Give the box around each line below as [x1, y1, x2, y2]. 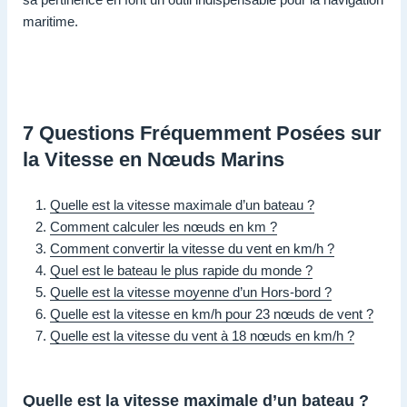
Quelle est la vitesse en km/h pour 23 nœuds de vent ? [50, 305, 373, 322]
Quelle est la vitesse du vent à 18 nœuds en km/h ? [50, 327, 354, 343]
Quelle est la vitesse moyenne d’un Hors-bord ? [50, 283, 332, 300]
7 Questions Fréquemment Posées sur [23, 121, 382, 144]
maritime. [23, 13, 78, 29]
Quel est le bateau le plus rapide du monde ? [50, 262, 313, 278]
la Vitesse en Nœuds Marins [23, 147, 284, 171]
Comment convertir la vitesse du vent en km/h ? [50, 240, 334, 256]
